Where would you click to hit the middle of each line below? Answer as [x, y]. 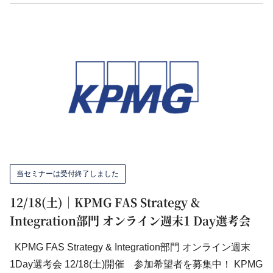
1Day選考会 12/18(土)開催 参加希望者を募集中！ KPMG [136, 264]
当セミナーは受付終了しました [68, 174]
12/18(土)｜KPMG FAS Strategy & [105, 202]
